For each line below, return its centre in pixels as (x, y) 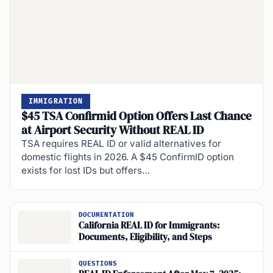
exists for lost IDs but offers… (86, 170)
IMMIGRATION (56, 101)
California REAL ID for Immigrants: (149, 226)
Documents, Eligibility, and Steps (145, 237)
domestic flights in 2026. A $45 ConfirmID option (128, 157)
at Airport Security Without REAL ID (112, 129)
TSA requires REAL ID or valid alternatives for (121, 143)
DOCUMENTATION (107, 215)
